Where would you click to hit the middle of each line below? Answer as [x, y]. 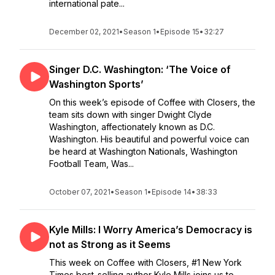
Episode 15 [180, 32]
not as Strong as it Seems [110, 244]
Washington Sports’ [96, 84]
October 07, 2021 [80, 192]
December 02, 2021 [84, 32]
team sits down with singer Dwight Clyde [130, 114]
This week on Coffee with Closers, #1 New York [145, 262]
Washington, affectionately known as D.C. [132, 127]
